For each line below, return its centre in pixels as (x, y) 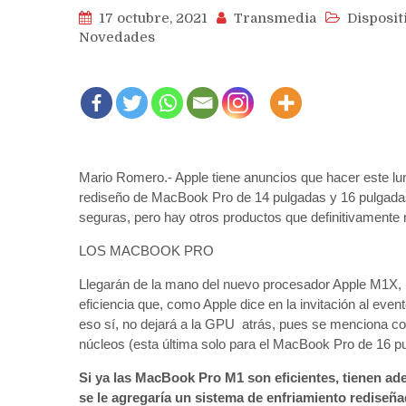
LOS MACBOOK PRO (146, 251)
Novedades (117, 38)
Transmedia (275, 19)
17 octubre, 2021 (153, 19)
